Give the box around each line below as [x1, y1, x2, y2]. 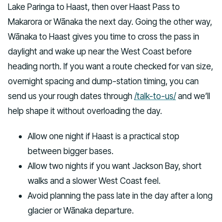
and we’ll [176, 90, 210, 101]
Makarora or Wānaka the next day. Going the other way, [8, 16, 212, 27]
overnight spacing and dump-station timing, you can [8, 75, 199, 86]
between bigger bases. [28, 145, 113, 156]
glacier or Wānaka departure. [28, 205, 134, 216]
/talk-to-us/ [134, 90, 176, 101]
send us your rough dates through [8, 90, 134, 101]
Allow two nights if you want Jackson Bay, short [28, 160, 202, 171]
